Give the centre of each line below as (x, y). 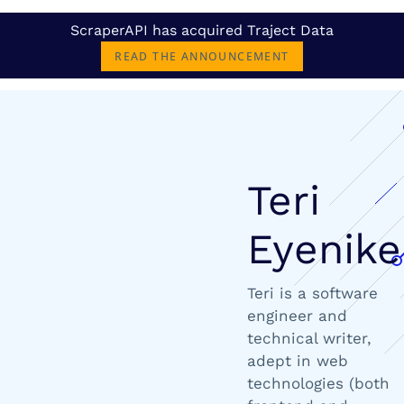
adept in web (298, 361)
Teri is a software (312, 293)
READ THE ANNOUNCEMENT (202, 55)
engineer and (297, 316)
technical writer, (309, 338)
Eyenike (324, 249)
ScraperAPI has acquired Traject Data (202, 30)
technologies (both (318, 383)
